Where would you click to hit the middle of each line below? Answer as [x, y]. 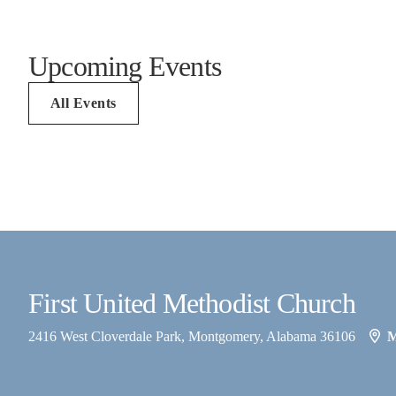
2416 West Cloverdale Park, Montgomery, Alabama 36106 [194, 336]
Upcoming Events [125, 66]
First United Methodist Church [192, 303]
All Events [84, 103]
